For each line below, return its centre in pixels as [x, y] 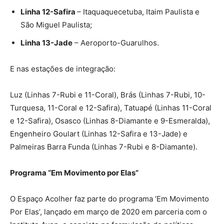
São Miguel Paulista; [56, 24]
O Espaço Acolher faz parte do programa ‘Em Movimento [109, 198]
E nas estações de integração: [63, 68]
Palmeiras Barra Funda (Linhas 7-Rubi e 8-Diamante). [104, 146]
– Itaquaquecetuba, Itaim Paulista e [138, 11]
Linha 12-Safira [49, 11]
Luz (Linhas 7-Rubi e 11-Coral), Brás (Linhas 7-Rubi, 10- [108, 94]
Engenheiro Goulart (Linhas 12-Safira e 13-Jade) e [99, 133]
